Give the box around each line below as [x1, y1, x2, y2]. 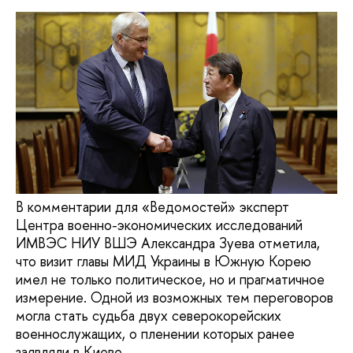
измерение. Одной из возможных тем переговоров [16, 288, 333, 308]
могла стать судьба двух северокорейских [16, 306, 281, 326]
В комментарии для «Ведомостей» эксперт [16, 197, 289, 217]
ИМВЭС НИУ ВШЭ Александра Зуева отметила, [16, 233, 320, 254]
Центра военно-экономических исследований [16, 215, 303, 236]
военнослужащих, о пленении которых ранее [16, 324, 295, 344]
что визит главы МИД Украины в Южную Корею [16, 251, 311, 272]
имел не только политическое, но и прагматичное [16, 269, 325, 290]
